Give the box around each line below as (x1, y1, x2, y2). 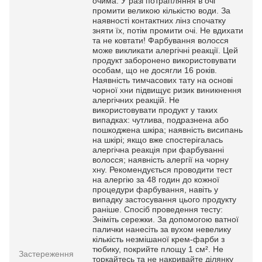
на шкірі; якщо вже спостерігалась (92, 135, 223, 144)
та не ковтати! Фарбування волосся (92, 36, 229, 45)
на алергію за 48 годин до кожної (92, 175, 219, 184)
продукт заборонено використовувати (92, 56, 236, 65)
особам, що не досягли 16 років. (92, 65, 217, 75)
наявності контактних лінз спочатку (92, 16, 226, 25)
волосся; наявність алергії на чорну (92, 155, 229, 164)
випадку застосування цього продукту (92, 195, 236, 204)
